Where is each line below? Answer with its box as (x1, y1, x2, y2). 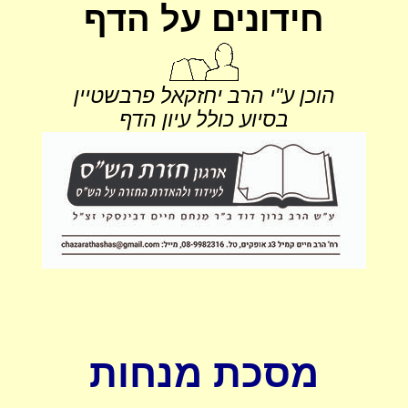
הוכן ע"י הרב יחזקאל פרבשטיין (73, 84, 335, 107)
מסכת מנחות (89, 351, 319, 395)
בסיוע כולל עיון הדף (119, 107, 289, 131)
